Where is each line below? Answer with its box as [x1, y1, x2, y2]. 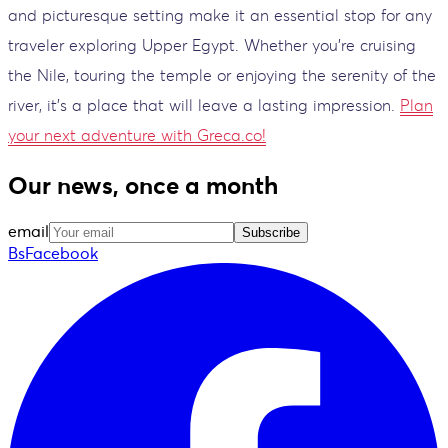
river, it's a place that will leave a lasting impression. [8, 94, 400, 115]
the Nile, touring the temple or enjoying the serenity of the [8, 64, 436, 85]
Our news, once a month [8, 169, 278, 201]
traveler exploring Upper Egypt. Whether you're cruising [8, 34, 416, 55]
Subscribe [242, 224, 300, 240]
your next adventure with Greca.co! [8, 124, 266, 145]
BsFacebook [8, 242, 98, 263]
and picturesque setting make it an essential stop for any [8, 4, 432, 25]
